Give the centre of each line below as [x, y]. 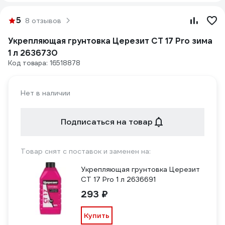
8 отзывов [43, 21]
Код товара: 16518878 [44, 63]
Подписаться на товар [106, 122]
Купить [97, 215]
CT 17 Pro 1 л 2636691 [118, 179]
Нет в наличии [45, 93]
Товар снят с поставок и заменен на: [86, 151]
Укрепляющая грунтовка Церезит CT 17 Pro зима [110, 41]
